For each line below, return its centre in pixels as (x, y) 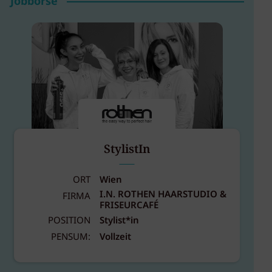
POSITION (69, 221)
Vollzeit (115, 238)
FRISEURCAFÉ (129, 206)
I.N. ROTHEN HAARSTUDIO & (163, 195)
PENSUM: (70, 238)
